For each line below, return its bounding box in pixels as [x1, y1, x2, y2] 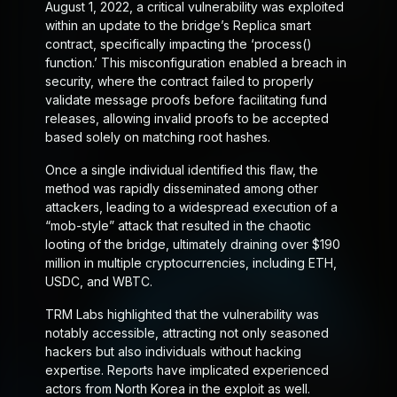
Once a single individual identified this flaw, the [44, 162, 318, 178]
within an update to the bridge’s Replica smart [44, 18, 311, 34]
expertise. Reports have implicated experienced [44, 362, 329, 378]
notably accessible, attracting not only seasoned [44, 325, 329, 341]
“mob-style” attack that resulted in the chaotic [44, 218, 311, 234]
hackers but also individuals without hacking [44, 344, 301, 360]
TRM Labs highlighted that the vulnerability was [44, 307, 319, 323]
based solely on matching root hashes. [44, 129, 270, 145]
